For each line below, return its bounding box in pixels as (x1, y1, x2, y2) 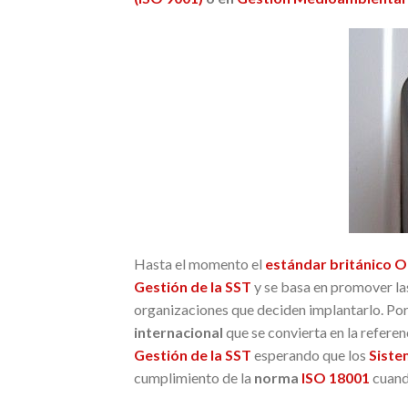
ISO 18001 (301, 368, 370, 386)
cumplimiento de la (134, 368, 254, 386)
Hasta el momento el (134, 254, 265, 272)
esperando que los (251, 345, 369, 363)
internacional (134, 322, 223, 341)
